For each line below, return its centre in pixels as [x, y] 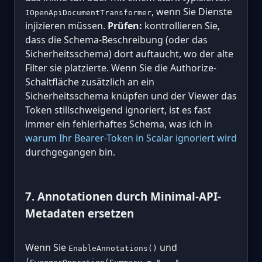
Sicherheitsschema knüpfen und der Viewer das [131, 96]
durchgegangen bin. [70, 152]
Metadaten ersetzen [80, 213]
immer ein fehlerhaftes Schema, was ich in [119, 124]
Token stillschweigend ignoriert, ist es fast [118, 110]
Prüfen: [125, 25]
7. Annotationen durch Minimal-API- [123, 196]
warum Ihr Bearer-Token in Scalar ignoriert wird [131, 138]
